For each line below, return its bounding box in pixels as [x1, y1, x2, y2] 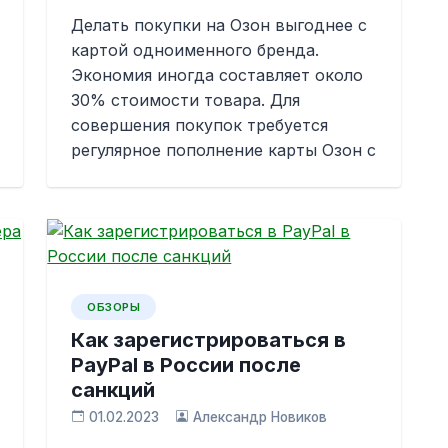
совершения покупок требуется [71, 115, 329, 135]
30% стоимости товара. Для [71, 90, 301, 110]
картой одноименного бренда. [71, 40, 320, 60]
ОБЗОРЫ [87, 300, 141, 314]
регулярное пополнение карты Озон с [71, 140, 377, 160]
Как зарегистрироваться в [71, 328, 347, 352]
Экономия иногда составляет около [71, 65, 364, 85]
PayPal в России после [71, 353, 302, 377]
